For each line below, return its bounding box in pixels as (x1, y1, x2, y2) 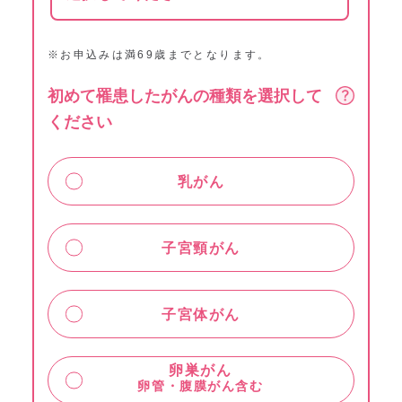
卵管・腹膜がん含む (137, 378, 264, 393)
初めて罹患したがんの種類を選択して (47, 86, 322, 105)
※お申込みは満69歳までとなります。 (47, 48, 271, 61)
